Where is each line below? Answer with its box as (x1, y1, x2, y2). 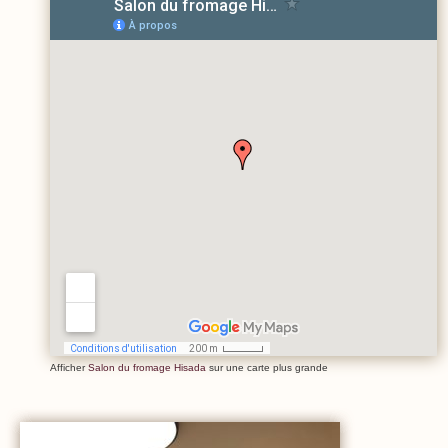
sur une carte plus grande (206, 362, 328, 373)
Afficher (50, 362, 88, 373)
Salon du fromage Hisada (88, 362, 206, 373)
